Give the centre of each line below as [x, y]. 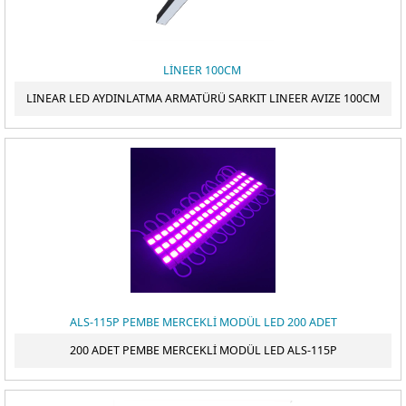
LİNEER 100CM [203, 70]
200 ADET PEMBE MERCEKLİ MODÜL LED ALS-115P [203, 350]
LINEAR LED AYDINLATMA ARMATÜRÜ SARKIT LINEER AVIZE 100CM [203, 98]
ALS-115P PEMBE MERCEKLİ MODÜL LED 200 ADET [203, 322]
